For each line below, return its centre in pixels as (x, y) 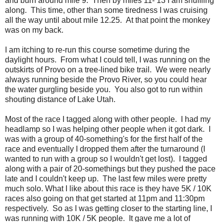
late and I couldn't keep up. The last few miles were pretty (106, 178)
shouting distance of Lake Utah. (60, 99)
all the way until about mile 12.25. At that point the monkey (108, 20)
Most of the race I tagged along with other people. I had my (108, 119)
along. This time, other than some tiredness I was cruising (106, 10)
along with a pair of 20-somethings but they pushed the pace (110, 168)
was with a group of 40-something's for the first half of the (104, 139)
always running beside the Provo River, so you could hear (106, 79)
